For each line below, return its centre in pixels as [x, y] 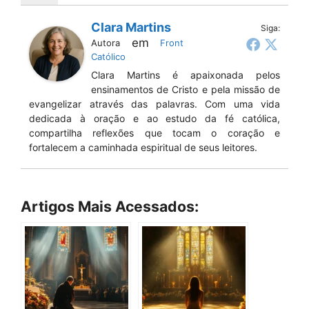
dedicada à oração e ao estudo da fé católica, [154, 118]
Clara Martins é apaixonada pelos [186, 74]
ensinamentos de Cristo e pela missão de [186, 89]
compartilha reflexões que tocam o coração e [154, 132]
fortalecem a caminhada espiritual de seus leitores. [143, 147]
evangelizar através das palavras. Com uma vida [154, 103]
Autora [106, 42]
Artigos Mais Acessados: [110, 206]
